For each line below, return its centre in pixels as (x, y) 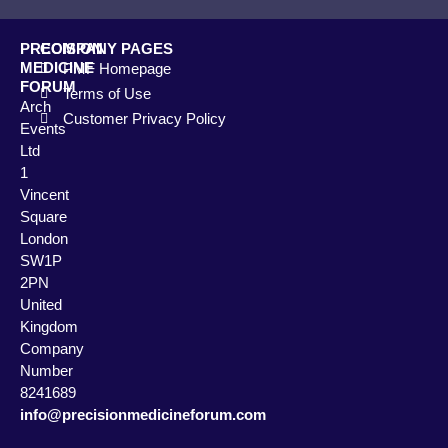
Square (43, 217)
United (41, 305)
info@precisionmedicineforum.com (143, 415)
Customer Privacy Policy (144, 119)
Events (43, 129)
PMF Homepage (116, 69)
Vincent (44, 195)
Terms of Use (106, 94)
